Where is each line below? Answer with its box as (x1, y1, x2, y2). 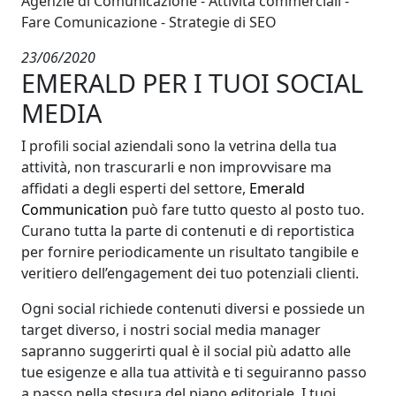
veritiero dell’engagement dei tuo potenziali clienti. (21, 263, 359, 283)
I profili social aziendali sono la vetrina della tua (21, 135, 337, 156)
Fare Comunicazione (21, 11, 157, 32)
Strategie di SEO (169, 11, 277, 32)
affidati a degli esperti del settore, (21, 178, 249, 198)
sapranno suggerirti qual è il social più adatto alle (21, 340, 351, 361)
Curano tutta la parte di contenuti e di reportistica (21, 220, 354, 240)
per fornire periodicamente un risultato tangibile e (21, 241, 359, 262)
